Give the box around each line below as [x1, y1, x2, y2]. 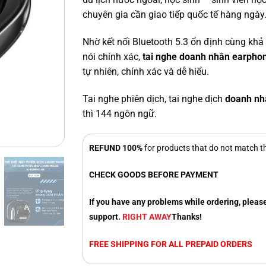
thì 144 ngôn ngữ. [83, 107, 157, 119]
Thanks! [172, 212, 202, 223]
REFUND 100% [89, 142, 142, 153]
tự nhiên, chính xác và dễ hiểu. [83, 65, 209, 77]
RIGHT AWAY [122, 212, 172, 223]
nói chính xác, [83, 50, 142, 62]
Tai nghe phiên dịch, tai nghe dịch [83, 93, 225, 104]
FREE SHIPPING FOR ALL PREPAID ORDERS [89, 239, 252, 249]
